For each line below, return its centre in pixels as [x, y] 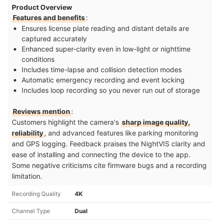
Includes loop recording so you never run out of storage [111, 90]
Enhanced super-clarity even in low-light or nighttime [106, 49]
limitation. [27, 176]
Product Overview [42, 7]
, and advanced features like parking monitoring [121, 133]
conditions [38, 59]
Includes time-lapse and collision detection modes [102, 69]
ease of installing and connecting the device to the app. [101, 154]
